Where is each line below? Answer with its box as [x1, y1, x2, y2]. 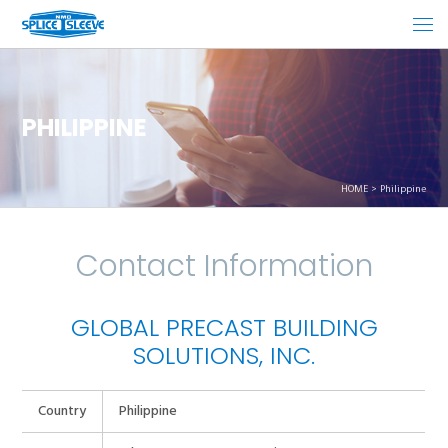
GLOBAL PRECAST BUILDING [70, 311, 378, 344]
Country [38, 400, 87, 423]
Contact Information [75, 245, 373, 287]
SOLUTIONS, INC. [133, 339, 315, 372]
